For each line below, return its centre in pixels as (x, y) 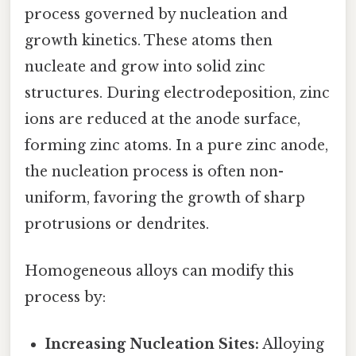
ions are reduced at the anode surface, (163, 119)
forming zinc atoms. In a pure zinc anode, (176, 145)
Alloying (292, 344)
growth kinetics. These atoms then (149, 40)
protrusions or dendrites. (117, 224)
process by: (65, 297)
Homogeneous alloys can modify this (159, 271)
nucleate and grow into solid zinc (145, 66)
